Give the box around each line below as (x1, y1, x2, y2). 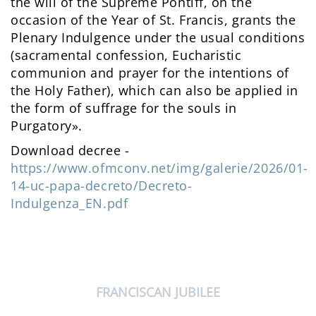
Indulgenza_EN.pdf (11, 195, 128, 212)
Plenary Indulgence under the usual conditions (11, 29, 305, 47)
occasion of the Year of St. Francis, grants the (11, 11, 296, 29)
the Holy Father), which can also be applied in (11, 82, 298, 99)
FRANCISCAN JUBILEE (96, 284, 220, 301)
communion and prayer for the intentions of (11, 64, 289, 82)
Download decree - (11, 142, 130, 159)
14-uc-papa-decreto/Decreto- (11, 177, 193, 195)
